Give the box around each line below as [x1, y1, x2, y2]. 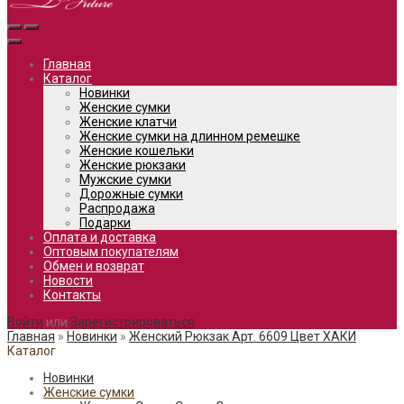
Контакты [43, 288, 101, 302]
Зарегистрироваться [70, 315, 195, 329]
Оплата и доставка [43, 230, 156, 244]
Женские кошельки [79, 143, 194, 158]
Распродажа [79, 201, 155, 216]
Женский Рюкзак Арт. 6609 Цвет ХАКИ [129, 329, 356, 344]
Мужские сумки [79, 172, 171, 187]
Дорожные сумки [79, 187, 183, 201]
